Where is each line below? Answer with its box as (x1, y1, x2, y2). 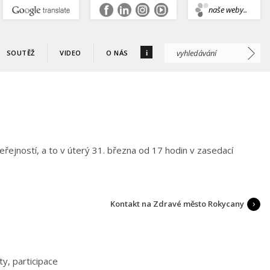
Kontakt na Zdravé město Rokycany (110, 198, 244, 209)
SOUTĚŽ (6, 48, 35, 57)
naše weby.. (209, 4, 247, 15)
